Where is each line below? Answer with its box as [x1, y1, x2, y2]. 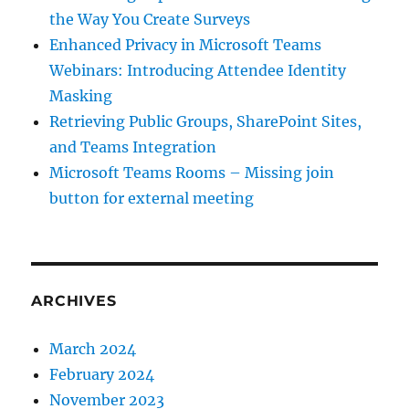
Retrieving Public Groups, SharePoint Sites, [49, 112, 362, 131]
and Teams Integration [49, 138, 217, 157]
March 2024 [49, 340, 137, 359]
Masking [49, 87, 113, 106]
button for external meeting [49, 189, 255, 208]
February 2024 [49, 365, 155, 384]
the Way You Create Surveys [49, 10, 251, 29]
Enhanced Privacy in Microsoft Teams [49, 36, 322, 55]
